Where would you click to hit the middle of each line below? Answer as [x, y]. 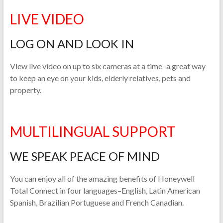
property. [25, 90]
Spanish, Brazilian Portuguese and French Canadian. [97, 202]
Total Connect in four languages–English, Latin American [105, 190]
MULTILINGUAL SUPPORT [93, 131]
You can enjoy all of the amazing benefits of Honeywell [102, 178]
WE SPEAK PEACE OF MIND [85, 156]
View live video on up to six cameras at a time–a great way [108, 66]
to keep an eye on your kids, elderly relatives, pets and [100, 78]
